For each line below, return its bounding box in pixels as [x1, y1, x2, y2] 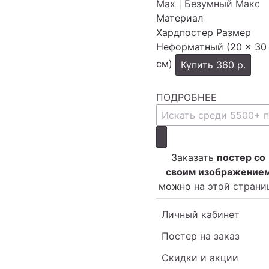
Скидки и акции [162, 252, 238, 264]
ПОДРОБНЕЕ [156, 91, 217, 103]
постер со [217, 151, 265, 163]
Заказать [171, 151, 217, 163]
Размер [216, 26, 251, 38]
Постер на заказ [162, 230, 240, 242]
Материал [156, 12, 203, 24]
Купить [181, 59, 216, 71]
